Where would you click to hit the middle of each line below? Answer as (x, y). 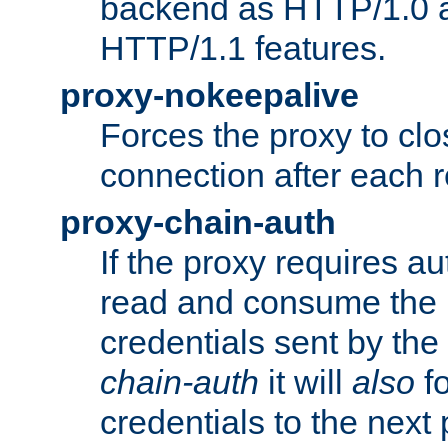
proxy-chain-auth (198, 221)
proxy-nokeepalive (209, 94)
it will (305, 381)
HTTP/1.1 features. (243, 47)
